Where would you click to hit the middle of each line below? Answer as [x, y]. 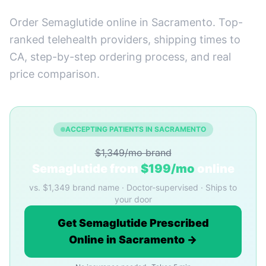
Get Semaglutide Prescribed [133, 223]
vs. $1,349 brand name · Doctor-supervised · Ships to [133, 187]
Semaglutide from [86, 169]
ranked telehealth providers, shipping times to [125, 39]
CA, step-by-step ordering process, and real [120, 57]
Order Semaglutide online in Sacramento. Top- [126, 22]
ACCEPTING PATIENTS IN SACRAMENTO [135, 129]
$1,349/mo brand [133, 153]
